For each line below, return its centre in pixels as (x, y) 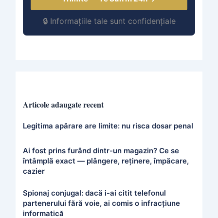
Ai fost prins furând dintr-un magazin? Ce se (101, 150)
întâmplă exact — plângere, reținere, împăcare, (106, 161)
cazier (34, 171)
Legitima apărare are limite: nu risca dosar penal (108, 126)
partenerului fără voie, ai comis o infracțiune (101, 203)
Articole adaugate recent (63, 104)
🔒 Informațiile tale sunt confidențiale (109, 21)
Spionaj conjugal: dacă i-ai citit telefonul (94, 193)
